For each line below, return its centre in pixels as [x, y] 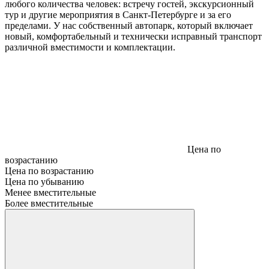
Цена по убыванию [44, 181]
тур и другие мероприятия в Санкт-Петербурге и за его [118, 14]
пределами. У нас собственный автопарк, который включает [129, 25]
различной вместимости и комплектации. [90, 47]
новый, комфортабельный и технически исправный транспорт [133, 36]
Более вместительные [49, 203]
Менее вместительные [50, 192]
